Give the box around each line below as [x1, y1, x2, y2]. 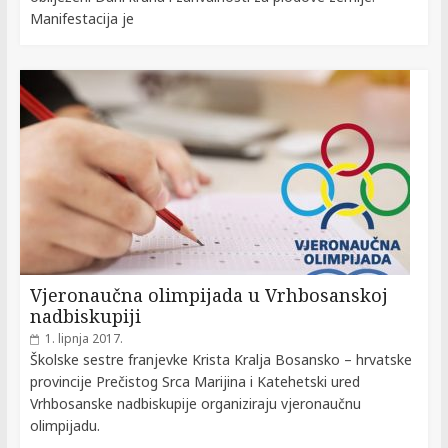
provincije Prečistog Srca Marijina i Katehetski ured [29, 371, 360, 391]
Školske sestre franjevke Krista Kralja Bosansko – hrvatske [29, 349, 412, 369]
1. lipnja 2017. [44, 329, 123, 347]
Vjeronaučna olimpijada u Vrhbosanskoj [29, 282, 388, 307]
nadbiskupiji [29, 303, 141, 328]
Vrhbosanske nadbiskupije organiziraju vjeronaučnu [29, 393, 361, 413]
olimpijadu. [29, 415, 100, 435]
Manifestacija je [29, 8, 134, 28]
